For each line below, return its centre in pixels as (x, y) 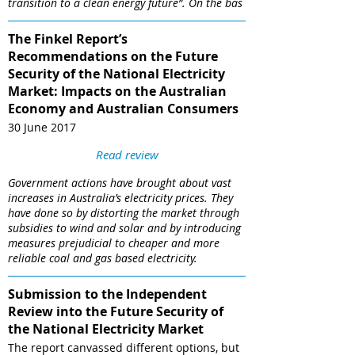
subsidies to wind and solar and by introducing (124, 227)
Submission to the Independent (107, 294)
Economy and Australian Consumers (123, 108)
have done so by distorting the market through (124, 212)
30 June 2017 (42, 128)
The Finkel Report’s (68, 38)
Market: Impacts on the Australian (117, 91)
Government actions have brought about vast (120, 182)
